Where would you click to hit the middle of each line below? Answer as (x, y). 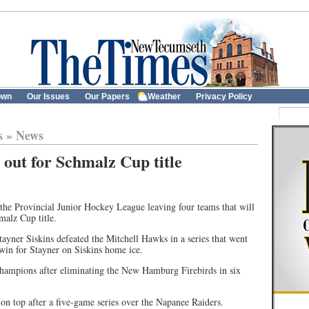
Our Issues (48, 97)
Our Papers (107, 97)
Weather (164, 97)
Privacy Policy (224, 97)
